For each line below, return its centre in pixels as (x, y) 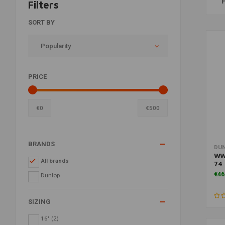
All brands (54, 161)
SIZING (39, 202)
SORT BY (41, 22)
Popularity (56, 46)
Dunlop (50, 175)
